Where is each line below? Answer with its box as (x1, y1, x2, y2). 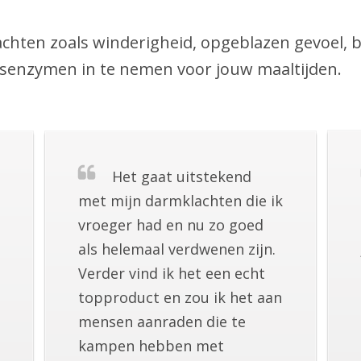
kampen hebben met (77, 336, 224, 356)
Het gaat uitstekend (111, 167, 251, 187)
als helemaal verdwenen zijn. (77, 239, 276, 259)
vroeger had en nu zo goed (77, 215, 263, 235)
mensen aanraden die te (77, 312, 246, 332)
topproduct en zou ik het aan (77, 288, 282, 308)
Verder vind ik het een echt (77, 263, 265, 284)
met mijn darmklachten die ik (77, 191, 283, 211)
